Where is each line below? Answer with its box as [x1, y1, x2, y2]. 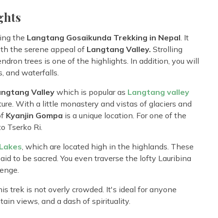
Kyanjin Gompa [6, 110, 63, 120]
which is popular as [54, 87, 126, 97]
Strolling [151, 44, 182, 54]
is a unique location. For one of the [63, 110, 186, 120]
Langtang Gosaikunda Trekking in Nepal [27, 32, 181, 42]
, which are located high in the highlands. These [22, 141, 194, 151]
